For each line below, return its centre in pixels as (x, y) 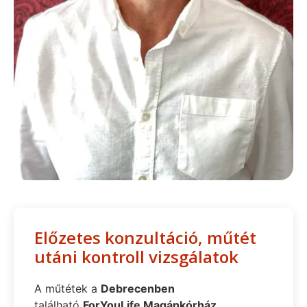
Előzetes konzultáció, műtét (145, 238)
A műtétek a (67, 289)
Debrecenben (138, 289)
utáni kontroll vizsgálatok (136, 257)
